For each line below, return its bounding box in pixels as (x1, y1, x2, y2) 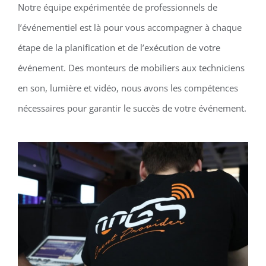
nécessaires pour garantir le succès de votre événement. (17, 102, 246, 115)
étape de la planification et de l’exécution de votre (17, 42, 220, 54)
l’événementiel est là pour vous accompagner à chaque (17, 21, 242, 34)
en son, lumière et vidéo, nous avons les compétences (17, 82, 238, 94)
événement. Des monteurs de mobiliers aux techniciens (17, 62, 245, 74)
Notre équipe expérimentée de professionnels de (17, 1, 217, 14)
